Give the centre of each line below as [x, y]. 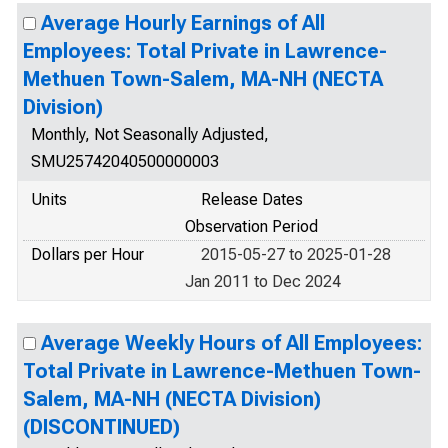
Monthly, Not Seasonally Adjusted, [150, 134]
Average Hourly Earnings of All [183, 23]
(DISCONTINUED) [101, 427]
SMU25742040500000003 [125, 161]
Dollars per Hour [87, 254]
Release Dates [252, 199]
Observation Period [251, 226]
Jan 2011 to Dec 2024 [263, 281]
